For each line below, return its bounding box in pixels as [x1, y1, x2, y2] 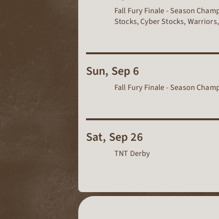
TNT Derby [114, 148, 150, 159]
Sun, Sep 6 [86, 63, 139, 80]
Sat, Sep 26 [86, 129, 143, 146]
